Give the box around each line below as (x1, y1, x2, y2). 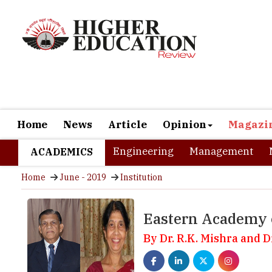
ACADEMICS (30, 109, 93, 121)
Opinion (163, 81, 206, 95)
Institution (120, 135, 163, 146)
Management (189, 108, 253, 121)
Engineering (113, 108, 174, 121)
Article (108, 81, 147, 95)
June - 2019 (59, 135, 106, 146)
